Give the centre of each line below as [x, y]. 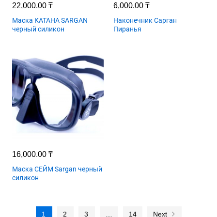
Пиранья [127, 29]
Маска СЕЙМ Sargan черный [57, 169]
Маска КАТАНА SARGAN [50, 20]
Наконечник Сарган [145, 20]
